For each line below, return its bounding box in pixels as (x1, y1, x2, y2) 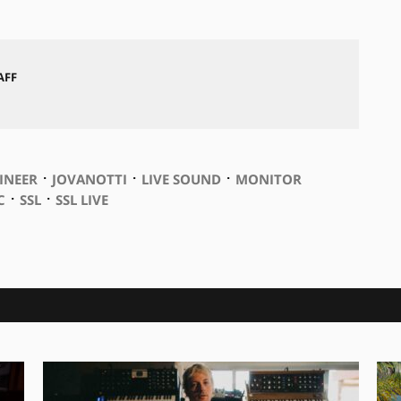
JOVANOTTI (51, 169, 127, 188)
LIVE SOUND (141, 169, 221, 188)
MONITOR (235, 169, 302, 188)
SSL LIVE (55, 190, 108, 209)
